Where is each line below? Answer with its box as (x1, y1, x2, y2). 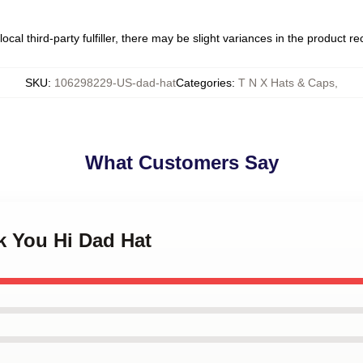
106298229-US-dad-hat (54, 76, 176, 89)
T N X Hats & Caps (238, 76, 335, 89)
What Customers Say (84, 152, 279, 173)
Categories (176, 76, 232, 89)
